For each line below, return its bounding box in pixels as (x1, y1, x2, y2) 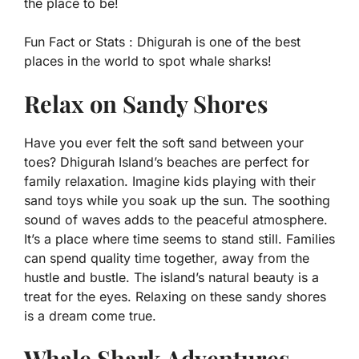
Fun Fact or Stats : (24, 34, 133, 50)
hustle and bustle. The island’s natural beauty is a (24, 269, 319, 286)
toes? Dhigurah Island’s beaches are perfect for (24, 154, 309, 171)
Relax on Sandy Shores (24, 88, 268, 119)
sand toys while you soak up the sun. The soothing (24, 192, 330, 209)
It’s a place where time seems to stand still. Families (24, 231, 335, 248)
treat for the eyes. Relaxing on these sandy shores (24, 288, 326, 305)
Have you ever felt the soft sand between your (24, 135, 304, 151)
